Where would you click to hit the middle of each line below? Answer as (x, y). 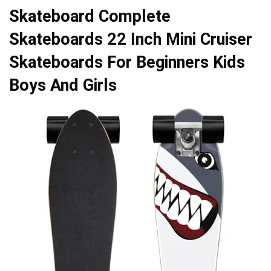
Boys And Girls (63, 85)
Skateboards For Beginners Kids (127, 62)
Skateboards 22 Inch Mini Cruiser (131, 39)
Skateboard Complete (90, 16)
